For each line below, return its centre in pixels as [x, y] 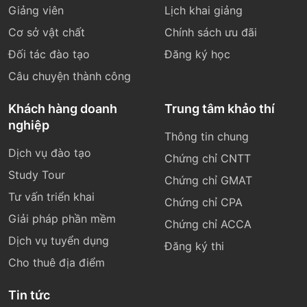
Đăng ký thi [194, 246]
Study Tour [37, 175]
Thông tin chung [207, 137]
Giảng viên [36, 11]
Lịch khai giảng [204, 11]
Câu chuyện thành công [70, 76]
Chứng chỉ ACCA [208, 224]
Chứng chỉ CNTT [208, 159]
